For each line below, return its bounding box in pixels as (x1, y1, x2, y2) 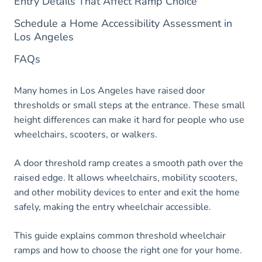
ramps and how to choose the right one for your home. (14, 244, 242, 257)
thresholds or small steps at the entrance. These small (14, 99, 245, 112)
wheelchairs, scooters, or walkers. (14, 128, 157, 142)
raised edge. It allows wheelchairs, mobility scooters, (14, 171, 237, 185)
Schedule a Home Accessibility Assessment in (14, 16, 232, 31)
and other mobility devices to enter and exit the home (14, 186, 240, 199)
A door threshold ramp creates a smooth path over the (14, 157, 243, 170)
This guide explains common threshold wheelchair (14, 229, 226, 243)
